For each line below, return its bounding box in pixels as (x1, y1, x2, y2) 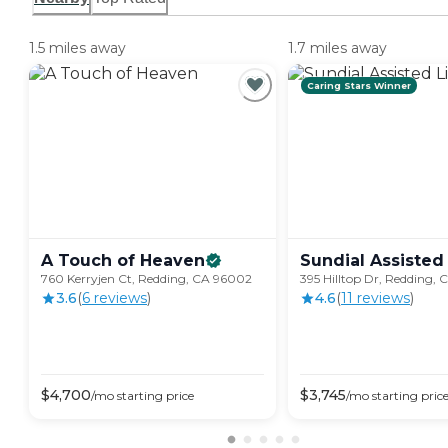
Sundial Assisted (300, 251, 444, 271)
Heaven (140, 251, 205, 271)
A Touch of (41, 251, 135, 271)
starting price (114, 388, 194, 404)
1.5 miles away (29, 39, 126, 58)
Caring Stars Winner (307, 80, 411, 92)
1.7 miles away (288, 39, 387, 58)
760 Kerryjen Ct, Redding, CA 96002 (41, 271, 252, 287)
